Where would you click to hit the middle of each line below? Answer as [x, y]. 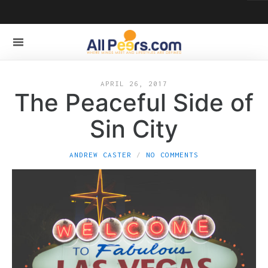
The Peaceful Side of [134, 103]
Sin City [134, 129]
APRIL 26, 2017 [134, 83]
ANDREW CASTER [100, 155]
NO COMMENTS [172, 155]
